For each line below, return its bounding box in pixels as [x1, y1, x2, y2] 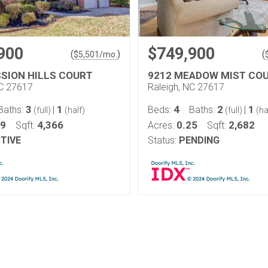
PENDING [179, 135, 220, 146]
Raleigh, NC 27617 [148, 81, 224, 93]
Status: [148, 135, 176, 146]
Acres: [148, 120, 176, 131]
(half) [63, 105, 85, 115]
